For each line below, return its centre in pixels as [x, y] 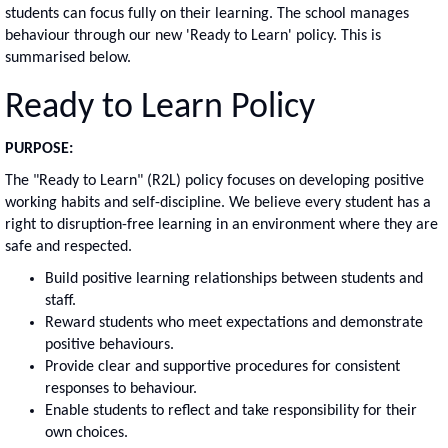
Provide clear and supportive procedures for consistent [222, 366]
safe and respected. [68, 246]
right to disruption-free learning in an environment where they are [221, 224]
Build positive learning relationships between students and [234, 278]
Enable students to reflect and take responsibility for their [231, 410]
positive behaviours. [109, 344]
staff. [60, 300]
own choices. [86, 432]
